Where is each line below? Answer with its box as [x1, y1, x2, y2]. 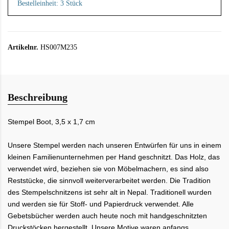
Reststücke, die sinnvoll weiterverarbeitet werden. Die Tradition [8, 176, 211, 185]
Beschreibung [8, 91, 67, 103]
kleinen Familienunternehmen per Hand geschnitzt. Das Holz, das [8, 152, 220, 161]
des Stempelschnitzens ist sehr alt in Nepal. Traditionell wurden [8, 188, 212, 196]
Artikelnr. [8, 43, 38, 51]
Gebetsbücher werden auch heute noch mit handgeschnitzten [8, 211, 207, 220]
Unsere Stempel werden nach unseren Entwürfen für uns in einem [8, 141, 221, 149]
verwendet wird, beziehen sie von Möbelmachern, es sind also [8, 164, 209, 173]
